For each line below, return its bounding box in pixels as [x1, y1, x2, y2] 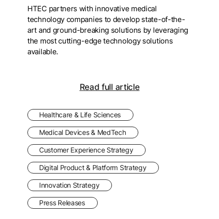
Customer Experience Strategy [39, 145, 133, 154]
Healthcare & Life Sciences [39, 110, 121, 119]
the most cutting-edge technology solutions [27, 36, 173, 45]
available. [27, 47, 59, 56]
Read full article [79, 81, 140, 92]
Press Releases [39, 198, 85, 207]
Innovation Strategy [39, 180, 100, 189]
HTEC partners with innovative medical [27, 4, 157, 13]
